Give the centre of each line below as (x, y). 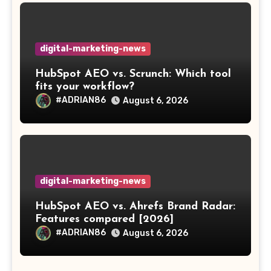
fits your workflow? (85, 87)
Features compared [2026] (104, 219)
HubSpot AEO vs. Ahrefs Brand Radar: (135, 207)
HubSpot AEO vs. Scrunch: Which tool (133, 74)
